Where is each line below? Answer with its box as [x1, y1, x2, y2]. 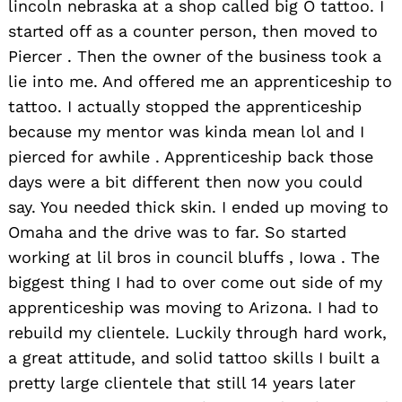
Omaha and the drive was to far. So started [8, 223, 346, 242]
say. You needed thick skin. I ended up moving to [8, 197, 389, 217]
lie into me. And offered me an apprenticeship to [8, 72, 392, 92]
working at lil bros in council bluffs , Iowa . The [8, 248, 380, 267]
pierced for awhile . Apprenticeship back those [8, 147, 373, 167]
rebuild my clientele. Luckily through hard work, [8, 323, 387, 343]
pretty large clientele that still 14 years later [8, 373, 355, 393]
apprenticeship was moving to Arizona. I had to [8, 298, 379, 318]
